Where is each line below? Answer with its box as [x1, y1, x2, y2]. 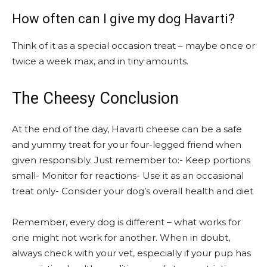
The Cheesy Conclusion [12, 89, 179, 108]
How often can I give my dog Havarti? [12, 11, 235, 26]
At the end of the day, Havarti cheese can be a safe [12, 123, 242, 135]
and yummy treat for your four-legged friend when [12, 139, 241, 150]
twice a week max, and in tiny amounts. [12, 55, 188, 67]
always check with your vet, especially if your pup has [12, 247, 251, 259]
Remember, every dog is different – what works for [12, 216, 241, 228]
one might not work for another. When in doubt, [12, 232, 230, 243]
